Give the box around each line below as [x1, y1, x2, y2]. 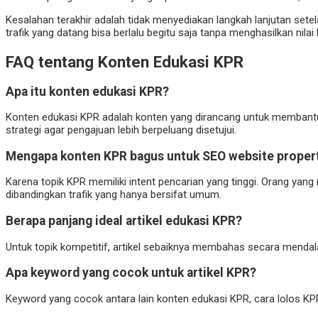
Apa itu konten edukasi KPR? [6, 84, 169, 99]
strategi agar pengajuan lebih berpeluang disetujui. [6, 124, 236, 137]
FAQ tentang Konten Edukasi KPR [6, 53, 243, 72]
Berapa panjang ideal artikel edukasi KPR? [6, 213, 242, 228]
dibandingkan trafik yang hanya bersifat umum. [6, 188, 221, 202]
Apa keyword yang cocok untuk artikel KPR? [6, 265, 256, 280]
